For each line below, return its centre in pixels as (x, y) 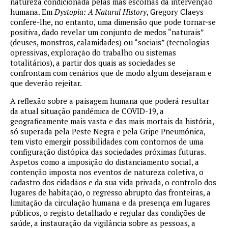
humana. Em (32, 12)
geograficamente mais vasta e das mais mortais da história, (112, 121)
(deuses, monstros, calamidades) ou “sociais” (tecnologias (110, 42)
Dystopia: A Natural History (101, 12)
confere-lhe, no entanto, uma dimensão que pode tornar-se (113, 22)
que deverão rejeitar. (46, 83)
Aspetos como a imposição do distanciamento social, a (105, 162)
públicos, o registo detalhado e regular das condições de (108, 213)
